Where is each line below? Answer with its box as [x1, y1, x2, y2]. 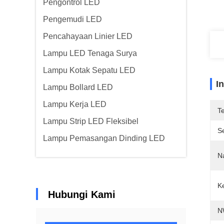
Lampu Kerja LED [43, 100, 106, 108]
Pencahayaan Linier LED [43, 32, 132, 40]
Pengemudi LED [43, 15, 102, 23]
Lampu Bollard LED [43, 83, 113, 91]
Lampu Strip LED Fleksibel [43, 117, 138, 125]
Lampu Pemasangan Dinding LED [43, 134, 165, 142]
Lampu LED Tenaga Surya [43, 49, 137, 57]
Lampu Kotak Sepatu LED [43, 66, 135, 74]
